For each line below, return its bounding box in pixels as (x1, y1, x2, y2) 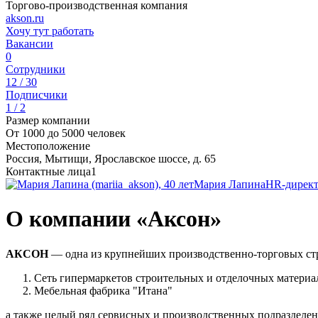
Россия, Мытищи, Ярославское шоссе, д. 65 (6, 153, 216, 165)
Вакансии (6, 38, 53, 50)
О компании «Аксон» (6, 206, 221, 232)
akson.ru (6, 12, 44, 24)
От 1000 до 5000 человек (6, 127, 126, 139)
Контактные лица (6, 165, 91, 177)
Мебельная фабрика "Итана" (34, 284, 172, 297)
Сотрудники (6, 63, 65, 75)
